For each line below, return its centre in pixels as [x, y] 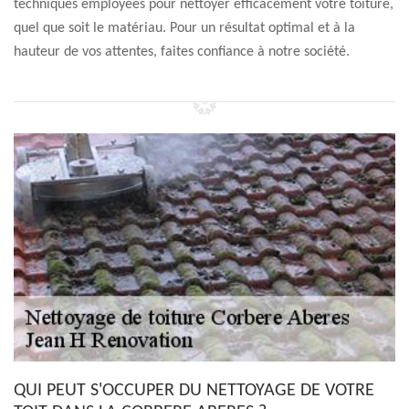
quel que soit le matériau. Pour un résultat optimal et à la [184, 28]
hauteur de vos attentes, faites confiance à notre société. [182, 52]
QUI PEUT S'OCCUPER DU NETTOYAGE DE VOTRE [194, 391]
